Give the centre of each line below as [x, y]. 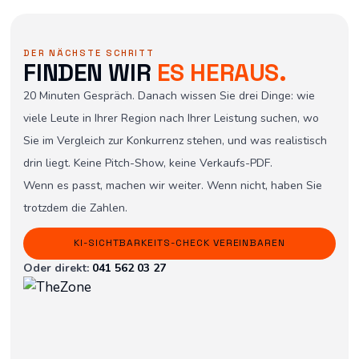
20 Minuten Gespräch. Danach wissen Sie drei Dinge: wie [169, 95]
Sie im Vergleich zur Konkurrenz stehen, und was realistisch [175, 140]
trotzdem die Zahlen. [76, 208]
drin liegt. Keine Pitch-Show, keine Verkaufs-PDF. [148, 163]
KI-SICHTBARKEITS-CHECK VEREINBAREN [179, 243]
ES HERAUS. [222, 72]
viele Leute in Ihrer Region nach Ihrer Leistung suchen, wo [171, 118]
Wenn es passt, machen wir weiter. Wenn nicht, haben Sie [173, 185]
